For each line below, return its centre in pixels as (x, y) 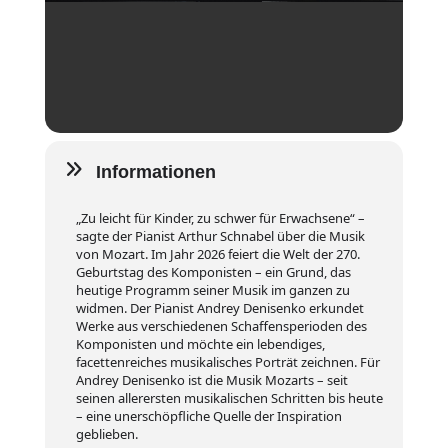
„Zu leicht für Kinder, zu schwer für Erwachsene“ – (220, 218)
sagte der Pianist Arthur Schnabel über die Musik (220, 236)
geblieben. (106, 434)
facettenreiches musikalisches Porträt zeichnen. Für (227, 362)
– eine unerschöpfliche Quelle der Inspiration (208, 416)
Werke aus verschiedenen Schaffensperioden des (221, 326)
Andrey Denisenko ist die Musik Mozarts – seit (211, 380)
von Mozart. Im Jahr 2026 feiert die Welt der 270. (217, 254)
